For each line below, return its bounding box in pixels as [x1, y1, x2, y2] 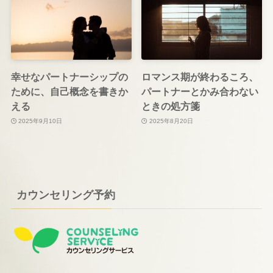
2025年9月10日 [18, 117, 63, 124]
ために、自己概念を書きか [10, 86, 128, 97]
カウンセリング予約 [16, 189, 115, 202]
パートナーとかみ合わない [141, 86, 259, 97]
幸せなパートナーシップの [10, 71, 128, 83]
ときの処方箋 [141, 101, 200, 112]
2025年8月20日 [149, 117, 193, 124]
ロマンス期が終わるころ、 [141, 71, 259, 83]
